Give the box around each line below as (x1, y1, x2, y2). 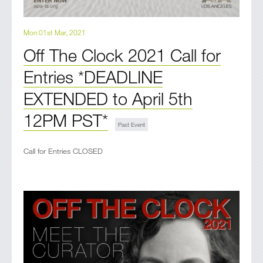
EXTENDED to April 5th (23, 88, 193, 109)
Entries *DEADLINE (23, 66, 163, 87)
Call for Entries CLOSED (23, 146, 103, 156)
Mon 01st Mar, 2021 (23, 28, 86, 38)
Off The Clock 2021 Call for (23, 45, 221, 66)
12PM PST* (23, 110, 108, 131)
